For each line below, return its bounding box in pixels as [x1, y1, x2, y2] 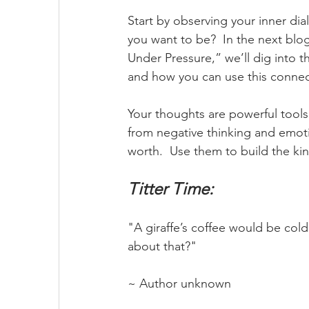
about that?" [128, 239, 197, 254]
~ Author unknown [128, 276, 231, 291]
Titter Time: [128, 179, 213, 199]
